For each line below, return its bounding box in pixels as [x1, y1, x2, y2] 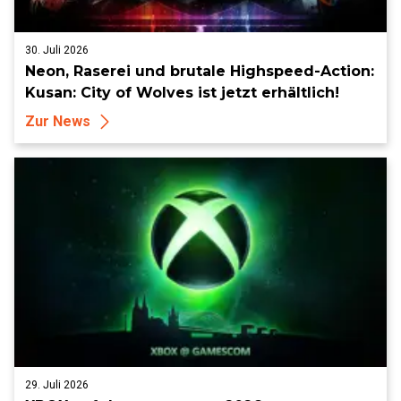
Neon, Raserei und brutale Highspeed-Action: [25, 63, 374, 80]
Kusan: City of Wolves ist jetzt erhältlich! [25, 84, 339, 101]
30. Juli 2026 [25, 44, 89, 56]
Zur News [25, 113, 90, 130]
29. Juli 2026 [25, 379, 89, 391]
